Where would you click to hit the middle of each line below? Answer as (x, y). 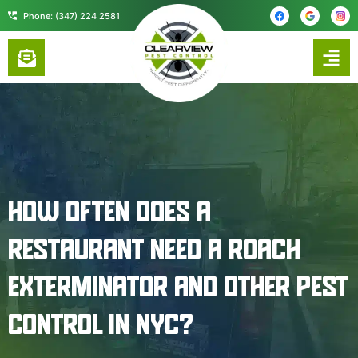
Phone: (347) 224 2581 (71, 16)
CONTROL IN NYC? (101, 326)
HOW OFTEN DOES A (109, 214)
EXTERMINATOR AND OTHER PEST (178, 289)
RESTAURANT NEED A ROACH (154, 251)
